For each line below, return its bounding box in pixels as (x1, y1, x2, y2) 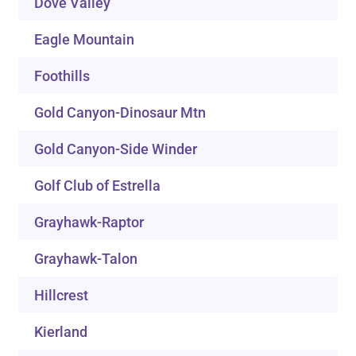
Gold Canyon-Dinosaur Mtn (34, 104, 207, 122)
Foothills (34, 68, 91, 85)
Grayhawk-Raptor (34, 214, 145, 231)
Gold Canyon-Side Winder (34, 141, 198, 158)
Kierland (34, 323, 88, 341)
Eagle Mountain (34, 31, 135, 48)
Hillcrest (34, 287, 89, 304)
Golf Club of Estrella (34, 177, 161, 195)
